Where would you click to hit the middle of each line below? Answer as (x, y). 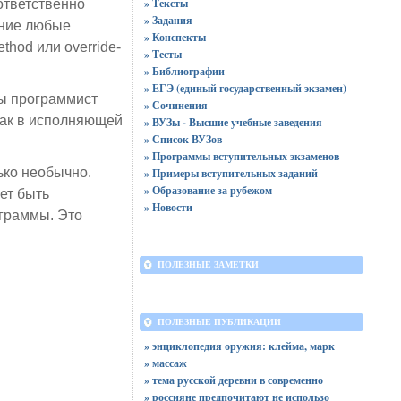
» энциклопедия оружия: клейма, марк (239, 346)
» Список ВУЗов (183, 139)
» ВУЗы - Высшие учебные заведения (233, 122)
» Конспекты (175, 37)
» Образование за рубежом (208, 190)
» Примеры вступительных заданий (230, 173)
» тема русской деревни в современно (233, 380)
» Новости (168, 207)
